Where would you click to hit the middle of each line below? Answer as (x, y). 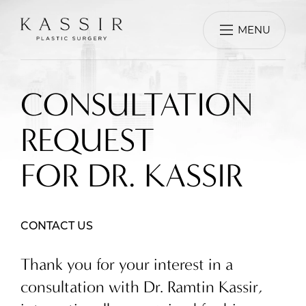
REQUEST (87, 140)
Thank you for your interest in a (127, 264)
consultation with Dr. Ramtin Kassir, (141, 287)
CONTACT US (57, 227)
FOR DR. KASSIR (132, 176)
